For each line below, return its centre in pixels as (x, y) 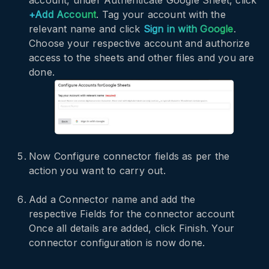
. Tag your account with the (161, 14)
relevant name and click (86, 29)
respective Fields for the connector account (132, 214)
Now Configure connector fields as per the (129, 156)
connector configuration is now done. (117, 243)
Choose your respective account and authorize (139, 43)
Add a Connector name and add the (112, 200)
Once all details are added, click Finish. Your (132, 228)
